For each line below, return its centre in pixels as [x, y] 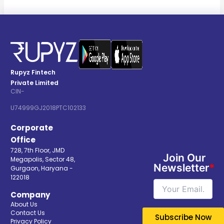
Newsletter [181, 167]
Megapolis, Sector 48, [43, 159]
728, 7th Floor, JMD [37, 150]
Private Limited [34, 83]
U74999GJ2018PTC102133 [48, 108]
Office [23, 140]
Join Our [184, 157]
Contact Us [28, 213]
